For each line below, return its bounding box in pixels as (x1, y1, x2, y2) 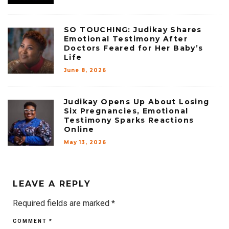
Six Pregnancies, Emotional (64, 106, 189, 116)
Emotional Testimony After (64, 34, 188, 44)
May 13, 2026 (64, 139, 106, 146)
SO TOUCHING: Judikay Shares (64, 25, 202, 35)
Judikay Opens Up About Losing (64, 97, 210, 107)
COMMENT (13, 218, 49, 224)
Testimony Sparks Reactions (64, 116, 194, 125)
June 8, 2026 (64, 67, 106, 74)
